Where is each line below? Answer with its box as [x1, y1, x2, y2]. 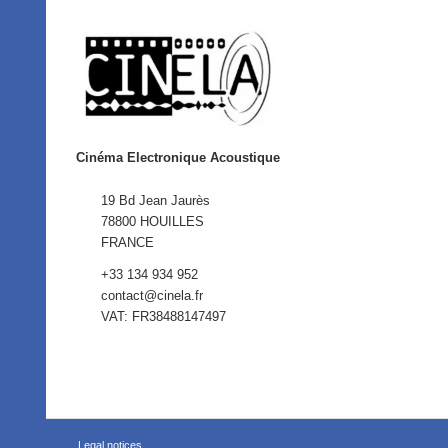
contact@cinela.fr [101, 288, 204, 303]
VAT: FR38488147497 [101, 309, 227, 324]
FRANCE [101, 234, 155, 250]
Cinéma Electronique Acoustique [76, 149, 281, 165]
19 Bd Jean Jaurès [101, 192, 211, 208]
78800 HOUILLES [101, 213, 205, 229]
